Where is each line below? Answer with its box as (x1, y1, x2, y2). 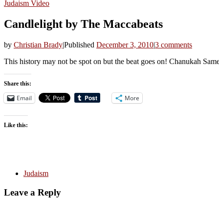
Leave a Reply (4, 187, 61, 197)
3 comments (155, 40, 192, 49)
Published (64, 40, 96, 49)
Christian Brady (14, 40, 63, 49)
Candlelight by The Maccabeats (4, 17, 163, 30)
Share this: (4, 80, 31, 87)
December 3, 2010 (96, 40, 153, 49)
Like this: (4, 121, 28, 129)
